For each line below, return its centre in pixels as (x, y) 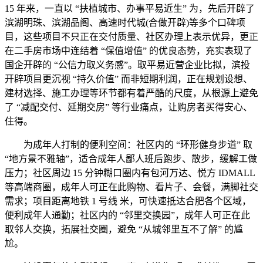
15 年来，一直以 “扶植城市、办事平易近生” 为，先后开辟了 (130, 9)
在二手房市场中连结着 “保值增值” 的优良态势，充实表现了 (129, 51)
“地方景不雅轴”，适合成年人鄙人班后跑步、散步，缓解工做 (131, 159)
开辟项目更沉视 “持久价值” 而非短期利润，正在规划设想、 (129, 79)
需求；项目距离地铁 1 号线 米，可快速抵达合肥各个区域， (128, 201)
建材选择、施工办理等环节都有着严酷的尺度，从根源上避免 (131, 93)
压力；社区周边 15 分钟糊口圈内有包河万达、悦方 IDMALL (130, 173)
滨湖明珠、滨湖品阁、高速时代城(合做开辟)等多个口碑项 (125, 23)
